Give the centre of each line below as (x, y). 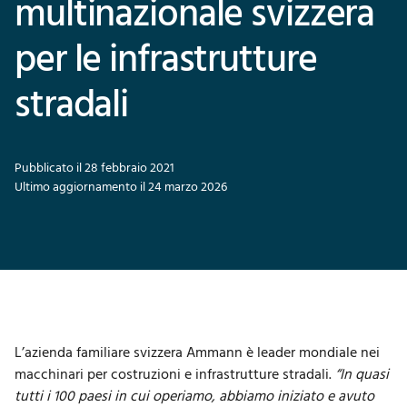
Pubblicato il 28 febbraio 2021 (94, 169)
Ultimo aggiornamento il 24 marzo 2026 (121, 188)
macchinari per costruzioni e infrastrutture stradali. (175, 375)
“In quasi (362, 375)
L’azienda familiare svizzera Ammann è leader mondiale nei (197, 353)
